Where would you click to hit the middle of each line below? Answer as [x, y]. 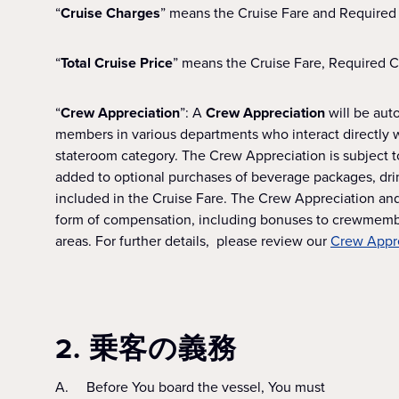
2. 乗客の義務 [146, 348]
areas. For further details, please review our [193, 241]
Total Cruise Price [117, 63]
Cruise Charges [110, 13]
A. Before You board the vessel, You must [190, 387]
